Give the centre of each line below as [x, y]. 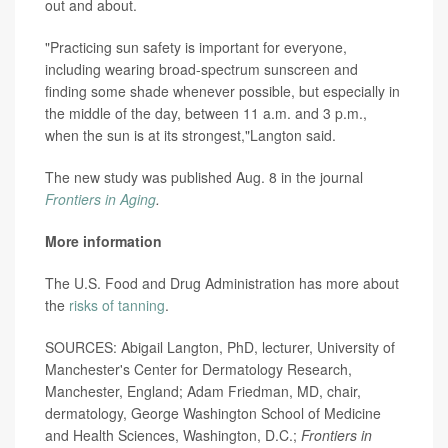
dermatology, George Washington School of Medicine [213, 412]
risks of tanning [117, 304]
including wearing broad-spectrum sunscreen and [201, 68]
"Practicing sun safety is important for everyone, [196, 46]
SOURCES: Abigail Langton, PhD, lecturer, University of [220, 346]
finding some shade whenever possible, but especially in [222, 90]
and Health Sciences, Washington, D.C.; [171, 434]
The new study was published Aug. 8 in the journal [204, 176]
